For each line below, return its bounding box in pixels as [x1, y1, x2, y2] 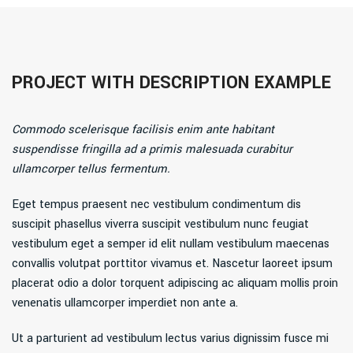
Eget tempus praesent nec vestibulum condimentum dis [12, 196, 302, 214]
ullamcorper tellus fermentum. [12, 161, 171, 178]
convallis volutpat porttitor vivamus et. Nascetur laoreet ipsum [12, 255, 333, 273]
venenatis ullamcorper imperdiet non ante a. [12, 295, 239, 312]
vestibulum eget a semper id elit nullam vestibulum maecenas [12, 236, 330, 253]
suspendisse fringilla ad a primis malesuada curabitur [12, 141, 293, 158]
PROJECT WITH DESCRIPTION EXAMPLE [12, 70, 332, 96]
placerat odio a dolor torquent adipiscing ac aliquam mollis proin [12, 275, 339, 292]
